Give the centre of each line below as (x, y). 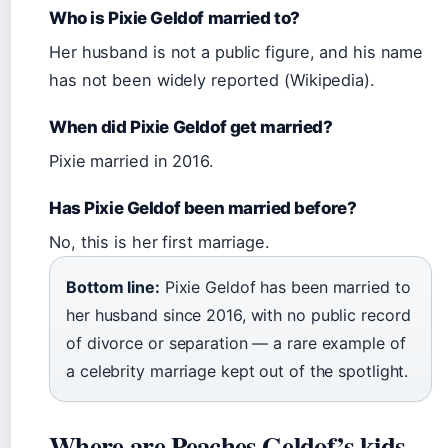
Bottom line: (113, 287)
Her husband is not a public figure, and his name (236, 52)
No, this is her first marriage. (159, 242)
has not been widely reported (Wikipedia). (212, 80)
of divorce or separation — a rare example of (236, 343)
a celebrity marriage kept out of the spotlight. (237, 371)
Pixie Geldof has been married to (285, 287)
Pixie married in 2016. (131, 161)
